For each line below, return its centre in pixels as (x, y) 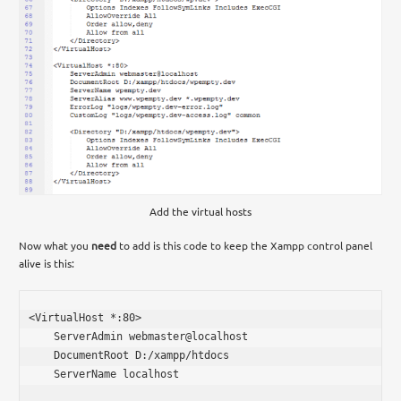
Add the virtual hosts (200, 211)
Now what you (55, 245)
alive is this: (47, 263)
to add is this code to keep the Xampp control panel (245, 245)
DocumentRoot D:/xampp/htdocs (42, 355)
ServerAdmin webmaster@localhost (42, 336)
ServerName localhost (42, 374)
